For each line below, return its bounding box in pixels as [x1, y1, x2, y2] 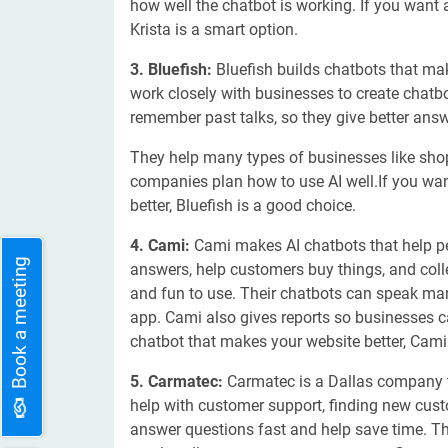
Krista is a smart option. [130, 20, 298, 39]
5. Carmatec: [130, 372, 227, 391]
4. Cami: [130, 236, 194, 255]
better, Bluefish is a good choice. [130, 196, 356, 215]
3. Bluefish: [130, 60, 216, 79]
